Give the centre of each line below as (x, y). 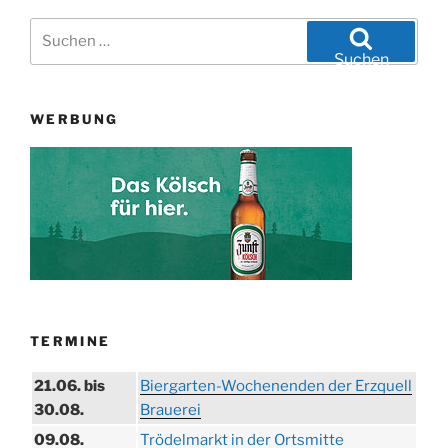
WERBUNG (74, 118)
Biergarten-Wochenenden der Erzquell (276, 385)
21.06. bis (69, 385)
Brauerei (170, 409)
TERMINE (70, 341)
